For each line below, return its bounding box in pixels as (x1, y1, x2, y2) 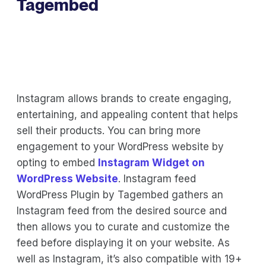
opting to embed (17, 156, 98, 169)
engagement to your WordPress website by (17, 140, 224, 153)
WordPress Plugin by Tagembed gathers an (17, 188, 223, 201)
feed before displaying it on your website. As (17, 236, 230, 249)
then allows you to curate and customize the (17, 220, 230, 233)
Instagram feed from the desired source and (17, 204, 227, 217)
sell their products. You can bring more (17, 124, 201, 137)
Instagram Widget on (98, 156, 205, 169)
